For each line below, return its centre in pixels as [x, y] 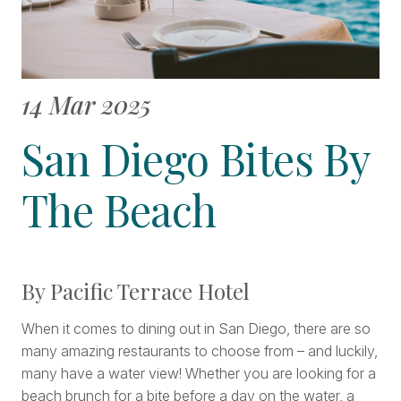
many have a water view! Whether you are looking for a [199, 374]
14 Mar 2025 [86, 105]
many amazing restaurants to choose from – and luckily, [200, 351]
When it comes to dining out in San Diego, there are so [196, 329]
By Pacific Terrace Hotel [136, 291]
